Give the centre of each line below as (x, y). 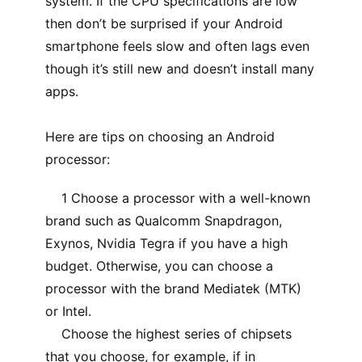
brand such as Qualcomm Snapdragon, (164, 220)
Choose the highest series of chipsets (168, 333)
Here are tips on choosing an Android (160, 136)
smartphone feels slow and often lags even (177, 46)
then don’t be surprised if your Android (164, 23)
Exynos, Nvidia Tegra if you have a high (166, 243)
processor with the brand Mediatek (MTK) (173, 288)
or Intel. (68, 311)
